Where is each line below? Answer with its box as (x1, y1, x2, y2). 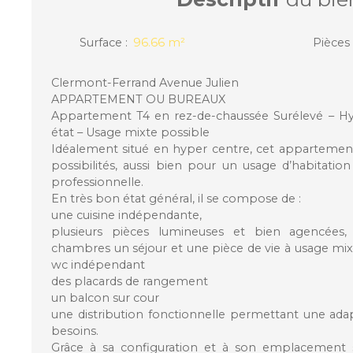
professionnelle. (51, 174, 143, 189)
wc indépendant (51, 257, 145, 272)
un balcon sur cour (51, 290, 159, 305)
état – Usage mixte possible (51, 124, 210, 139)
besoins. (51, 323, 98, 338)
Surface (80, 35, 122, 50)
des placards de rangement (51, 273, 208, 288)
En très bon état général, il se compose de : (51, 191, 301, 206)
